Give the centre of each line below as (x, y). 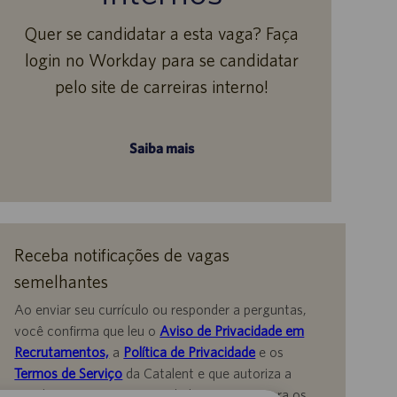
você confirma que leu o (87, 331)
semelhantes (62, 282)
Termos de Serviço (69, 374)
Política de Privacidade (190, 352)
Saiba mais (162, 148)
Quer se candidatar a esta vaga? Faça (162, 34)
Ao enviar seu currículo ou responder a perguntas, (161, 310)
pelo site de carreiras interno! (162, 87)
